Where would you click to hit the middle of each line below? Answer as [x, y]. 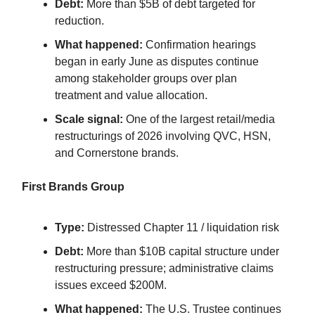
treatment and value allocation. [131, 95]
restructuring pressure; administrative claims [164, 268]
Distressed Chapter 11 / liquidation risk [182, 227]
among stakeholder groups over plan [146, 78]
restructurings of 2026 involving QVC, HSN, [163, 136]
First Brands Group [73, 186]
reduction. [79, 20]
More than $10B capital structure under [181, 251]
